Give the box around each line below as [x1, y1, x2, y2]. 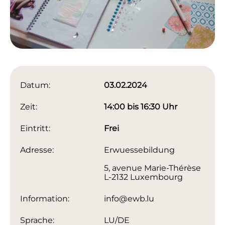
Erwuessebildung [104, 145, 175, 155]
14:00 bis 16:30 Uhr [104, 102, 178, 112]
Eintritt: [20, 124, 50, 134]
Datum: [20, 80, 50, 90]
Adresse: [20, 145, 54, 155]
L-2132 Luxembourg [104, 172, 183, 182]
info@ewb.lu [104, 194, 155, 204]
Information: [20, 194, 69, 204]
